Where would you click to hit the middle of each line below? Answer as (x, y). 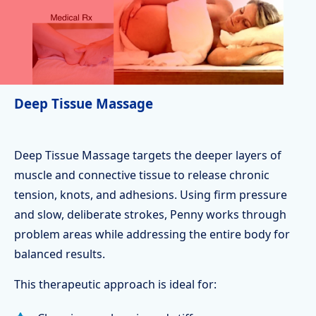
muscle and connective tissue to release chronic (142, 175)
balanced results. (60, 254)
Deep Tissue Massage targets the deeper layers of (148, 155)
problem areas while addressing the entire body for (152, 234)
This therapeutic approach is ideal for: (115, 284)
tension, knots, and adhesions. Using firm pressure (151, 195)
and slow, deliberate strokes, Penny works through (150, 214)
